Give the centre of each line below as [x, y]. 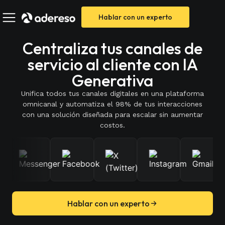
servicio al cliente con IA [113, 64]
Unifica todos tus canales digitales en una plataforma [113, 93]
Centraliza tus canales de [113, 48]
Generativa [113, 80]
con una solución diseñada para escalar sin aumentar [113, 115]
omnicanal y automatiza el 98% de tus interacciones [113, 104]
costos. [113, 125]
